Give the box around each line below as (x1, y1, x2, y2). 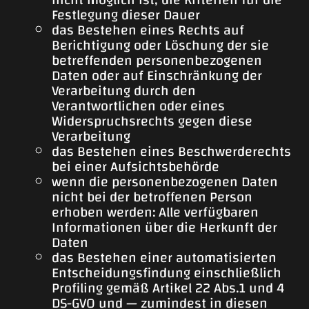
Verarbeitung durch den (52, 78, 196, 104)
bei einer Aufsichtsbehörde (52, 154, 219, 180)
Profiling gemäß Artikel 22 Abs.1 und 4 (52, 275, 284, 301)
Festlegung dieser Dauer (52, 2, 200, 28)
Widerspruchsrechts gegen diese (52, 108, 252, 134)
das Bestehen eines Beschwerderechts (52, 139, 291, 165)
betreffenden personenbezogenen (52, 48, 262, 74)
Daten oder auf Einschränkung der (52, 63, 262, 89)
